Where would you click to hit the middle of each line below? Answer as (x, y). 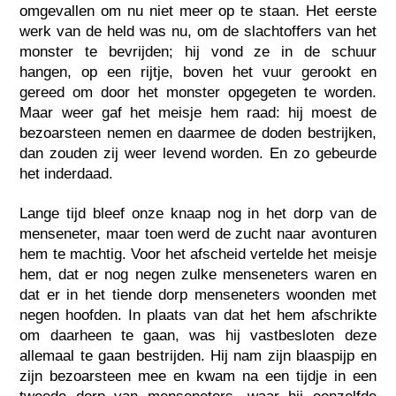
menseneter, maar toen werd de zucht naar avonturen (198, 233)
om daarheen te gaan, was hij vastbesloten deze (198, 335)
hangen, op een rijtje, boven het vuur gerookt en (198, 72)
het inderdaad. (67, 173)
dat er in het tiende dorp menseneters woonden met (198, 294)
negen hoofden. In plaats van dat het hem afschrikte (198, 315)
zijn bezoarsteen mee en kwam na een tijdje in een (198, 376)
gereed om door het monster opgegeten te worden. (198, 92)
